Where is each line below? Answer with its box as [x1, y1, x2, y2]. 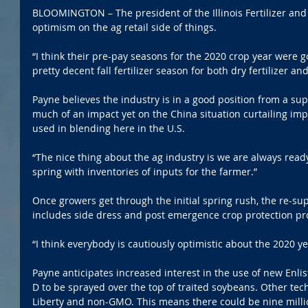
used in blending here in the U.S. [32, 121, 185, 135]
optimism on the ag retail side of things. [32, 20, 217, 34]
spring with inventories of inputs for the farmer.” [32, 164, 257, 178]
